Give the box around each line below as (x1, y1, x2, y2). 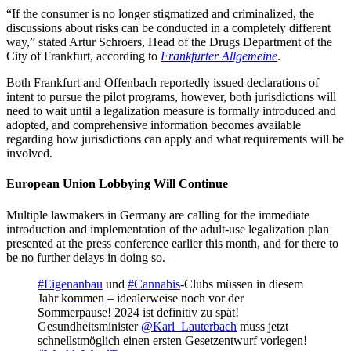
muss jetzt (237, 319, 288, 333)
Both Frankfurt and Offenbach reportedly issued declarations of (6, 76, 319, 90)
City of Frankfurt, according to (6, 49, 161, 63)
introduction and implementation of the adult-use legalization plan (6, 222, 329, 236)
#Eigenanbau (38, 277, 103, 291)
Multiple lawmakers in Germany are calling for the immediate (6, 208, 309, 222)
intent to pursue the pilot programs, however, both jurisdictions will (6, 90, 336, 104)
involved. (6, 147, 52, 161)
